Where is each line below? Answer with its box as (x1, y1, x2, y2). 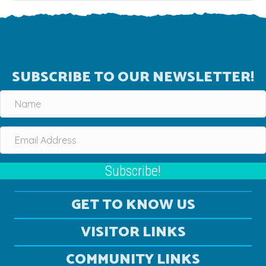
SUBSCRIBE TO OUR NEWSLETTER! (12, 65, 254, 89)
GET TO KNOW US (71, 193, 195, 217)
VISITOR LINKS (80, 220, 186, 244)
